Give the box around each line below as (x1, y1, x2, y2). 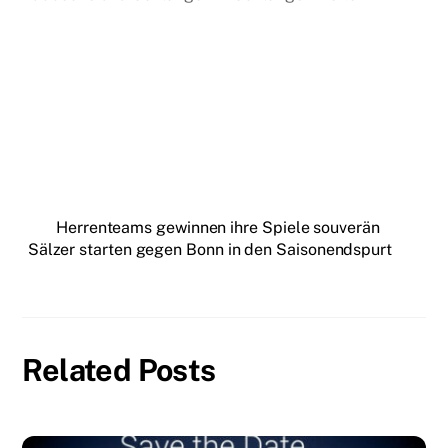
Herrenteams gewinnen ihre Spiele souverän (56, 218, 380, 238)
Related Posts (22, 351, 216, 388)
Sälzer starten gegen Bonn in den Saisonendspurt (27, 240, 392, 260)
